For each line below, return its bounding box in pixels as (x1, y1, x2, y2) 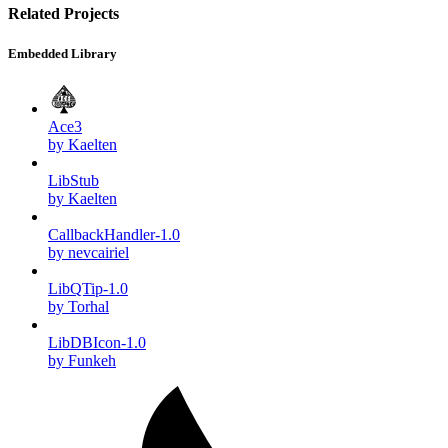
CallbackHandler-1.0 (48, 225, 180, 243)
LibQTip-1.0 (48, 279, 128, 297)
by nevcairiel (48, 243, 129, 261)
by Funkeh (48, 351, 116, 369)
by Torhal (48, 297, 109, 315)
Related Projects (8, 5, 119, 23)
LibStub (48, 171, 99, 189)
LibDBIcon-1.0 (48, 333, 146, 351)
